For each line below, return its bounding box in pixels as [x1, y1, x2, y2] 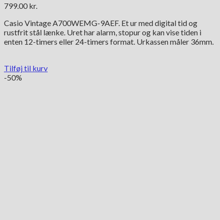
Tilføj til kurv [4, 63, 48, 73]
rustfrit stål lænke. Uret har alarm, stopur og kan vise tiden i [4, 27, 201, 37]
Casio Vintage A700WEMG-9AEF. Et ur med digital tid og [4, 18, 197, 27]
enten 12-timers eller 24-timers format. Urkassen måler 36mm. [4, 36, 214, 46]
